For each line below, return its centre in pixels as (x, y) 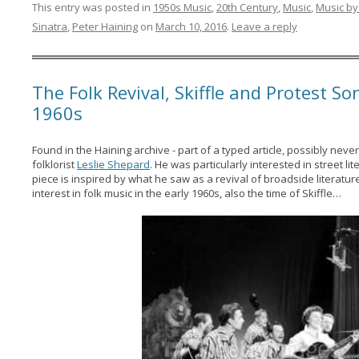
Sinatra (49, 26)
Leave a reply (264, 26)
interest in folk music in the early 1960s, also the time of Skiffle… (186, 193)
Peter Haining (105, 26)
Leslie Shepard (113, 164)
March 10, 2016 (191, 26)
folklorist (54, 164)
